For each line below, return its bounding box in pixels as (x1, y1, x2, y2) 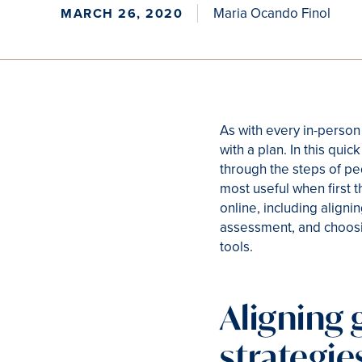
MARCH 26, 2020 (61, 4, 183, 23)
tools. (220, 237, 253, 256)
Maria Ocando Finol (213, 3, 330, 23)
